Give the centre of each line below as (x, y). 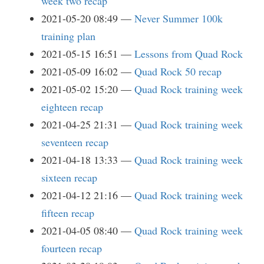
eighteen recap (72, 107)
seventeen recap (75, 142)
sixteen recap (69, 177)
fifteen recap (68, 213)
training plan (68, 36)
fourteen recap (72, 248)
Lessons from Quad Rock (189, 54)
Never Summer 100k (179, 18)
